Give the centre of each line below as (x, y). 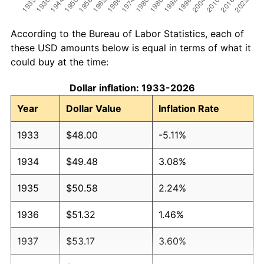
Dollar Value (94, 108)
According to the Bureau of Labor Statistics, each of (127, 33)
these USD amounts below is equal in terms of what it (131, 47)
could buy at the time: (60, 62)
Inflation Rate (189, 108)
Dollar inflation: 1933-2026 (132, 88)
